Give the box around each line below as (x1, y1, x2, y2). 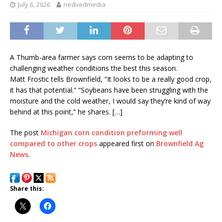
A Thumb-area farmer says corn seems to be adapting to (10, 52, 193, 62)
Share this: (10, 184, 44, 193)
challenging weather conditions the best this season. (10, 63, 177, 73)
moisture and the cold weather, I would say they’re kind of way (10, 96, 211, 106)
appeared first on (97, 138, 156, 148)
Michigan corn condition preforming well (41, 127, 182, 137)
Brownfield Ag (156, 138, 204, 148)
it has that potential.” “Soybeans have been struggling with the (10, 85, 208, 95)
